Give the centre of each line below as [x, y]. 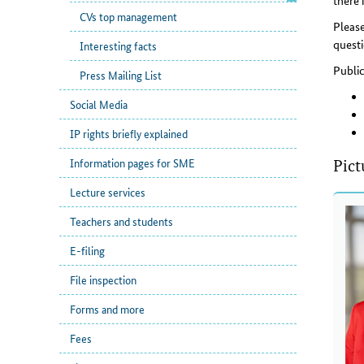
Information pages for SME [132, 163]
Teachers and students [121, 221]
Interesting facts [119, 46]
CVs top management [129, 17]
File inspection [103, 280]
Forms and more [107, 309]
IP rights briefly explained [128, 134]
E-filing [87, 251]
